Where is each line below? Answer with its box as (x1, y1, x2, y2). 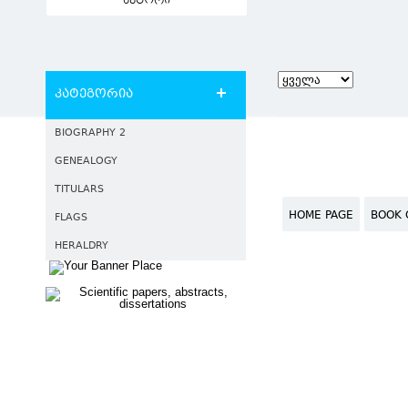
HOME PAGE (289, 208, 353, 224)
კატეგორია (55, 86, 133, 104)
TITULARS (55, 182, 104, 198)
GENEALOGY (55, 154, 117, 169)
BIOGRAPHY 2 (55, 126, 126, 141)
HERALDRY (55, 239, 108, 254)
